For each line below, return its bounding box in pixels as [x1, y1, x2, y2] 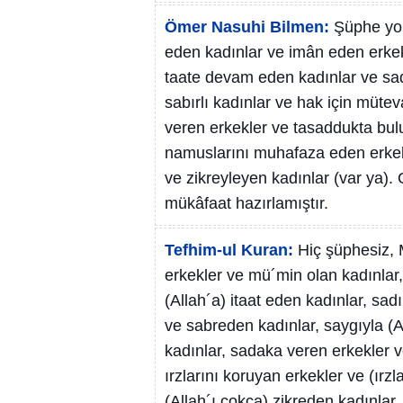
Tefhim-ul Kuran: [165, 241, 293, 259]
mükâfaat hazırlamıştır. [165, 194, 328, 212]
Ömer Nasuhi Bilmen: [165, 18, 329, 36]
